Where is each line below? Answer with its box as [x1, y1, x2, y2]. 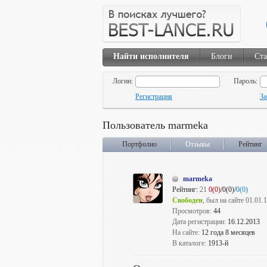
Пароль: [234, 77, 257, 85]
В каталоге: [172, 239, 208, 247]
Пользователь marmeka [103, 119, 208, 131]
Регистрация [135, 92, 172, 101]
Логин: [113, 77, 133, 85]
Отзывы [185, 140, 210, 148]
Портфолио [122, 140, 157, 148]
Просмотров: [172, 207, 213, 215]
